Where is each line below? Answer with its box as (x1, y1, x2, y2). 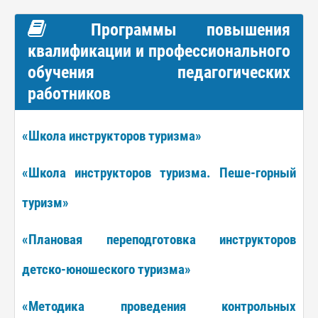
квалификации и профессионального (28, 41, 290, 61)
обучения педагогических (28, 62, 290, 82)
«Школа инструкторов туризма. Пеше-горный (22, 165, 296, 181)
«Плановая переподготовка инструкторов (22, 232, 296, 248)
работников (28, 84, 111, 104)
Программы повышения (60, 20, 290, 40)
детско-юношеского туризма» (22, 262, 191, 278)
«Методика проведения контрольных (22, 299, 296, 314)
